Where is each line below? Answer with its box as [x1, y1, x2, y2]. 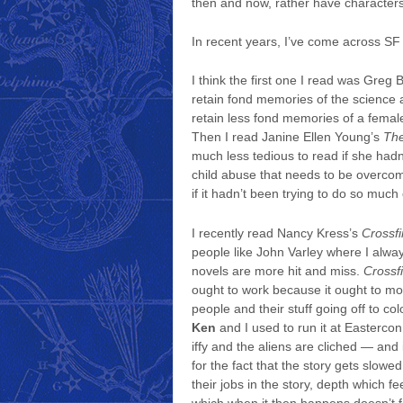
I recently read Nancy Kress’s [192, 225, 362, 240]
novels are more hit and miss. [192, 263, 363, 278]
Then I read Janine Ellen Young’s [192, 130, 383, 145]
